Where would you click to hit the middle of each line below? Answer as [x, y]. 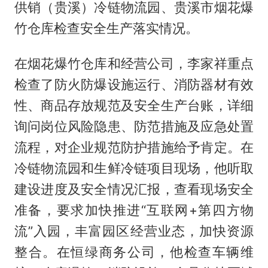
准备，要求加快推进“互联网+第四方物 [134, 210]
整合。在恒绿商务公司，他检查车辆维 [134, 252]
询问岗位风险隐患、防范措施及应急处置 [134, 126]
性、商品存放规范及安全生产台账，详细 [134, 105]
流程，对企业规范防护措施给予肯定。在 [134, 147]
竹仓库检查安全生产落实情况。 [106, 28]
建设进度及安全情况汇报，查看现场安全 [134, 189]
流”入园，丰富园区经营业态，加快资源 [134, 231]
